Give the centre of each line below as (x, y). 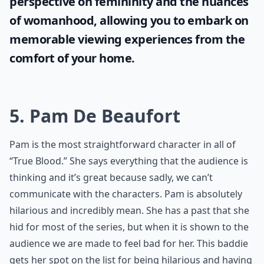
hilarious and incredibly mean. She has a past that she (129, 210)
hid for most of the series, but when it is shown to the (129, 227)
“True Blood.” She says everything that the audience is (129, 161)
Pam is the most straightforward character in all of (123, 144)
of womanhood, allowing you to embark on (129, 20)
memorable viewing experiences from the (127, 39)
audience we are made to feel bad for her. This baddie (129, 243)
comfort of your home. (72, 58)
